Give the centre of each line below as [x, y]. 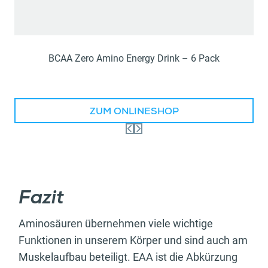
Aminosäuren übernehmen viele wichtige [116, 223]
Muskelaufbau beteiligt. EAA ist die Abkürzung [128, 257]
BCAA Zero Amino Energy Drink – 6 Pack [134, 58]
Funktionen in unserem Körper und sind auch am [133, 240]
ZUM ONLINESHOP [134, 112]
